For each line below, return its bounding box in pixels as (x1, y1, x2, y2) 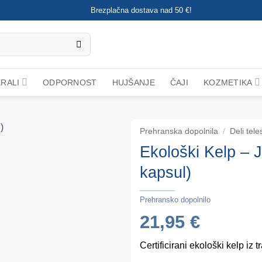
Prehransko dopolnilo (140, 195, 211, 204)
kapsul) (140, 163, 191, 181)
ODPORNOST (43, 77, 97, 87)
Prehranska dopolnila (140, 127, 218, 136)
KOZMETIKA (203, 77, 253, 87)
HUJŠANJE (112, 77, 155, 87)
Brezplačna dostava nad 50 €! (91, 6, 192, 15)
